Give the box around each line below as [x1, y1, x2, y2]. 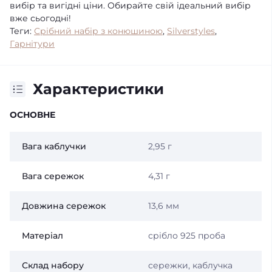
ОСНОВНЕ [10, 109, 55, 120]
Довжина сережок [22, 200, 106, 211]
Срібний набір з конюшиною [34, 25, 163, 36]
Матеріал [22, 230, 63, 241]
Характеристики [33, 80, 164, 98]
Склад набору [22, 260, 84, 271]
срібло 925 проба [148, 230, 225, 241]
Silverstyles [167, 25, 215, 36]
